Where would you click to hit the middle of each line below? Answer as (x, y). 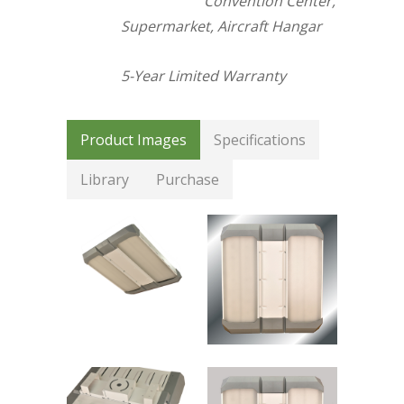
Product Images (133, 140)
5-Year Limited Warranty (203, 76)
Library (105, 180)
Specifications (260, 140)
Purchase (188, 180)
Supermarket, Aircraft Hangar (221, 27)
